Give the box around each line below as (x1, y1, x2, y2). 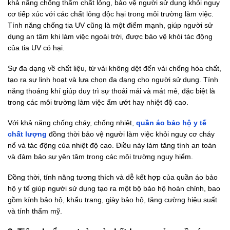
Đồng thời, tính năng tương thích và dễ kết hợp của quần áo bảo (8, 173, 218, 182)
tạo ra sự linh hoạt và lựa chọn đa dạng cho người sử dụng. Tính (8, 75, 218, 84)
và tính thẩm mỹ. (8, 207, 62, 216)
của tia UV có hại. (8, 43, 65, 52)
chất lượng (8, 130, 47, 139)
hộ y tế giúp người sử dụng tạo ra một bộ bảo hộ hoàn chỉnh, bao (8, 184, 220, 193)
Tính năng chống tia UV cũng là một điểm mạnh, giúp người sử (8, 21, 213, 29)
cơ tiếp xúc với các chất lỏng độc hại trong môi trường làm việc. (8, 9, 214, 18)
